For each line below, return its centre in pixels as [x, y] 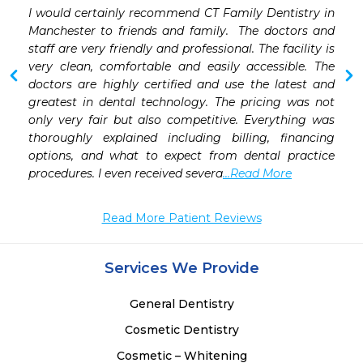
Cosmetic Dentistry [181, 330]
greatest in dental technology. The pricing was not [181, 102]
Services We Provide [181, 269]
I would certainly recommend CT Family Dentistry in [181, 13]
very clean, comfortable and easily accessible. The [181, 67]
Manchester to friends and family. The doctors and [181, 31]
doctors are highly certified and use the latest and [181, 85]
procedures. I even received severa [126, 174]
